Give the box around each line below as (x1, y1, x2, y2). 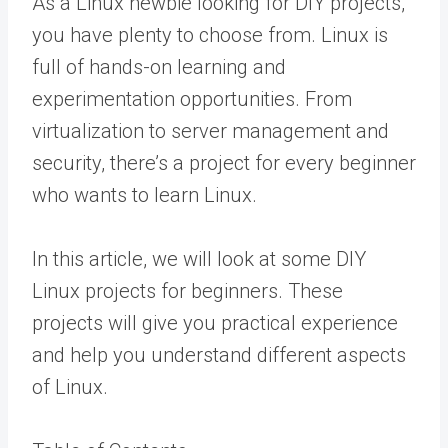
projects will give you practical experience (32, 311, 398, 335)
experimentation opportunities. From (32, 87, 352, 111)
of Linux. (32, 375, 108, 399)
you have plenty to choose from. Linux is (32, 23, 388, 47)
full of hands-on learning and (32, 55, 286, 79)
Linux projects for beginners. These (32, 279, 343, 303)
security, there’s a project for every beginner (32, 151, 416, 175)
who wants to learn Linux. (32, 183, 257, 207)
